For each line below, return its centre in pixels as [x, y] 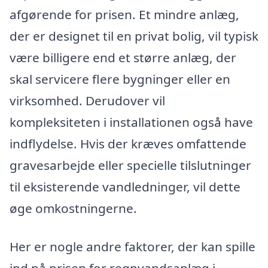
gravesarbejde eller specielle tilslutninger [130, 165]
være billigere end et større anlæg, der [123, 57]
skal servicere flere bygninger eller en [120, 79]
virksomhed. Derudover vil [87, 100]
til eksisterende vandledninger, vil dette [125, 186]
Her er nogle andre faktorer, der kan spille [133, 246]
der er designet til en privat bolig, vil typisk [134, 36]
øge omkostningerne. [73, 208]
